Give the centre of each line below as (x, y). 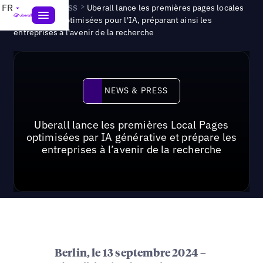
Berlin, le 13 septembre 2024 (126, 253)
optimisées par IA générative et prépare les (131, 137)
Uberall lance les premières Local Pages (131, 124)
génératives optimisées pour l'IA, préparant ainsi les (113, 20)
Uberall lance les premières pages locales (166, 8)
